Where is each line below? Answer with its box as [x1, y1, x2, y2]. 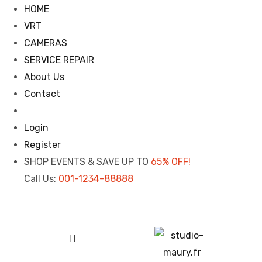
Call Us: [24, 173, 56, 184]
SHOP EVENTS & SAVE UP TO [24, 156, 151, 167]
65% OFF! [151, 156, 191, 167]
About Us [24, 71, 64, 82]
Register [24, 139, 61, 150]
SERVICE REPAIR [24, 54, 94, 65]
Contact [24, 88, 60, 99]
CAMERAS [24, 37, 67, 49]
